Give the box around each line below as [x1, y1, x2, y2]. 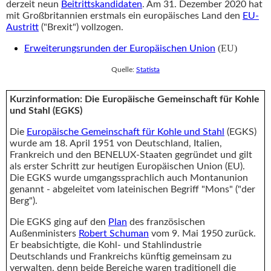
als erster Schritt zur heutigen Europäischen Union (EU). [10, 161, 245, 171]
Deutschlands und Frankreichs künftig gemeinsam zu [10, 251, 232, 261]
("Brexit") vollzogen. [39, 22, 123, 32]
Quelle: [111, 65, 136, 73]
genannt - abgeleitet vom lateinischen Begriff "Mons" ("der [10, 184, 255, 194]
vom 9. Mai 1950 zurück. [149, 228, 256, 238]
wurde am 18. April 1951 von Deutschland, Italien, [10, 138, 222, 148]
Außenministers [10, 228, 79, 238]
